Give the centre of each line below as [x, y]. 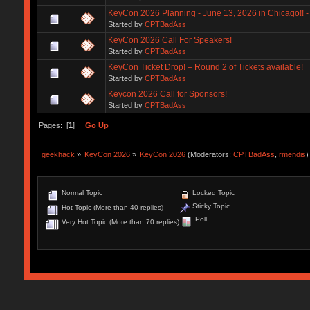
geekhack [58, 154]
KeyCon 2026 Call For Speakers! [170, 40]
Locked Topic [212, 193]
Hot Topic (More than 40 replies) [111, 208]
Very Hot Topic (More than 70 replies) [119, 222]
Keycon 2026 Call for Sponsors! [167, 94]
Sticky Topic [210, 206]
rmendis [293, 154]
